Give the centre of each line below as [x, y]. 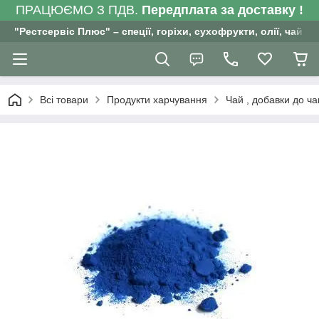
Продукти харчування [157, 100]
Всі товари [64, 100]
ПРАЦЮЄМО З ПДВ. [79, 10]
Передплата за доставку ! [223, 10]
